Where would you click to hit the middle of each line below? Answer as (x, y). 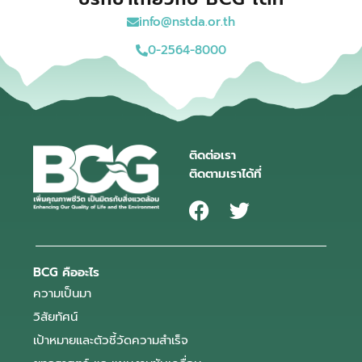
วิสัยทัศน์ (56, 317)
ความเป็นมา (63, 294)
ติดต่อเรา (213, 156)
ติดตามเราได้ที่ (225, 174)
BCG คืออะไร (67, 273)
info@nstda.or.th (187, 22)
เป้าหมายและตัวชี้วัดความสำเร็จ (111, 341)
